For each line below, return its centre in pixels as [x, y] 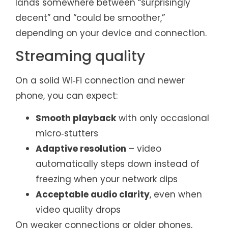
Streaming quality [80, 56]
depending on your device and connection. [111, 33]
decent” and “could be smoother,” [90, 18]
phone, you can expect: [66, 96]
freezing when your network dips [107, 179]
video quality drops [78, 210]
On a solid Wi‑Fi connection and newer [100, 81]
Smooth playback [76, 118]
